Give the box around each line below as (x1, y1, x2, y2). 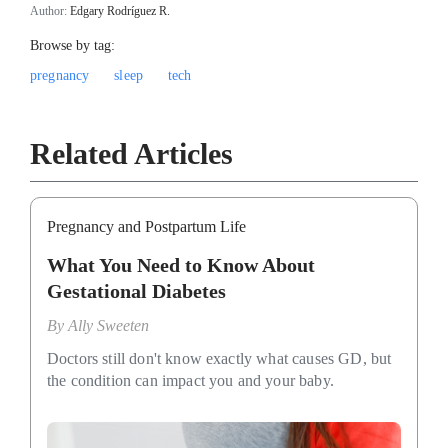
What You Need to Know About (47, 253, 315, 276)
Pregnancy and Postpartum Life (47, 217, 246, 235)
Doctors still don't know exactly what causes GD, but (47, 349, 392, 367)
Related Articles (30, 136, 233, 170)
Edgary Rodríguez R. (70, 3, 170, 18)
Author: (30, 3, 70, 18)
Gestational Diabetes (47, 279, 226, 302)
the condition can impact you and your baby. (47, 371, 334, 389)
